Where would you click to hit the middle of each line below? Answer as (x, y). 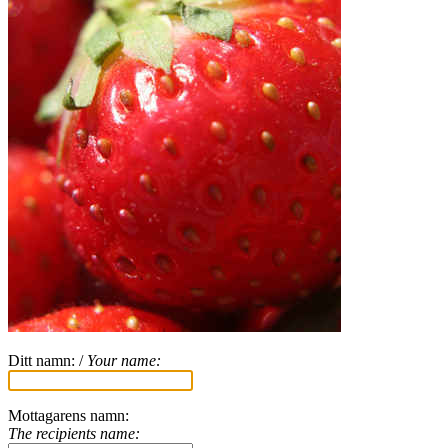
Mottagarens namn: (68, 415)
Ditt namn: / (47, 360)
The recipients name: (74, 433)
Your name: (124, 360)
